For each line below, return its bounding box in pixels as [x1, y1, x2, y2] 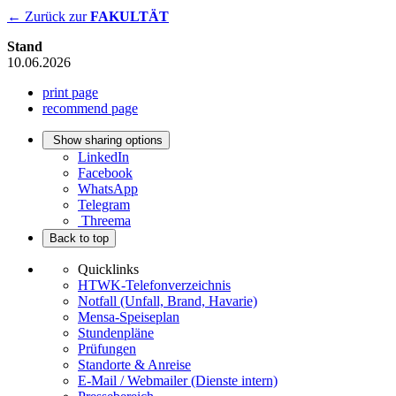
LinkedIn [78, 149, 129, 165]
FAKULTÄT [90, 9, 169, 25]
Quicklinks [78, 262, 139, 278]
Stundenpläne [78, 325, 154, 341]
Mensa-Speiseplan [78, 309, 179, 325]
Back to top [49, 232, 109, 246]
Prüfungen [78, 341, 136, 357]
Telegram [78, 197, 130, 213]
